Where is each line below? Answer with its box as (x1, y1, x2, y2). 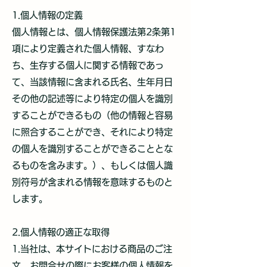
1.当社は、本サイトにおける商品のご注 (12, 244, 172, 253)
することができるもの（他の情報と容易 (12, 111, 173, 120)
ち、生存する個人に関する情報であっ (12, 61, 164, 70)
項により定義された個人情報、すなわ (12, 44, 164, 53)
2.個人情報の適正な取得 (12, 228, 110, 237)
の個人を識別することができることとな (12, 144, 173, 153)
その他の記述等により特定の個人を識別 (12, 94, 173, 103)
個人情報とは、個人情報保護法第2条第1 (12, 27, 176, 36)
